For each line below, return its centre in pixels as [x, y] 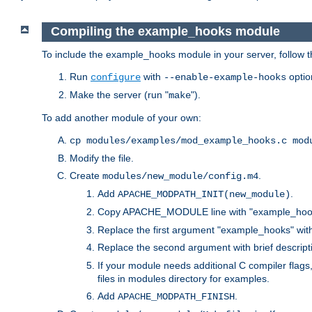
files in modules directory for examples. [184, 278]
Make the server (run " [119, 94]
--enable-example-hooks [225, 77]
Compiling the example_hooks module [165, 32]
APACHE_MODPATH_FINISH [176, 296]
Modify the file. [102, 158]
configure [116, 77]
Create [86, 175]
